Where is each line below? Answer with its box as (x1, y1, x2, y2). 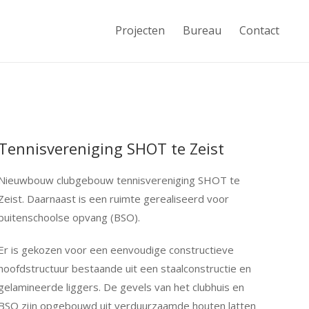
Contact (239, 23, 279, 38)
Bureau (183, 23, 221, 38)
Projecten (115, 23, 165, 38)
